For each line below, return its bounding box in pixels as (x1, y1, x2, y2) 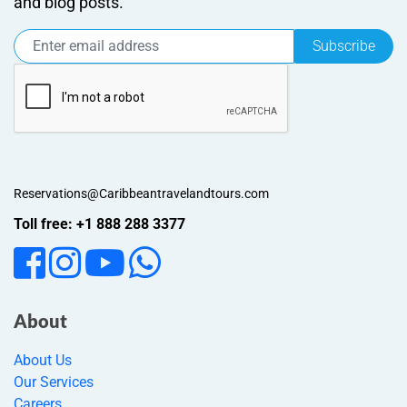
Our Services (14, 372, 94, 391)
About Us (14, 351, 72, 369)
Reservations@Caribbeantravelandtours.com (14, 185, 269, 201)
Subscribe (313, 36, 375, 55)
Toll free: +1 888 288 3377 (14, 214, 185, 233)
